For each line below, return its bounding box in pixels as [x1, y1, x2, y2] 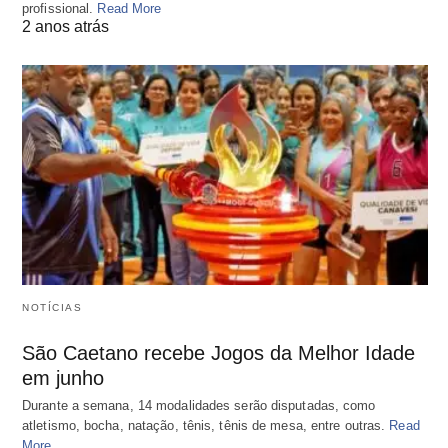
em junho [22, 367, 104, 390]
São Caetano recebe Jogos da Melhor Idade [22, 342, 415, 365]
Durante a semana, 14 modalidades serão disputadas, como [22, 398, 376, 414]
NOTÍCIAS [22, 302, 82, 314]
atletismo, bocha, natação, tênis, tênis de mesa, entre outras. [22, 418, 390, 434]
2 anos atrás [22, 17, 109, 35]
